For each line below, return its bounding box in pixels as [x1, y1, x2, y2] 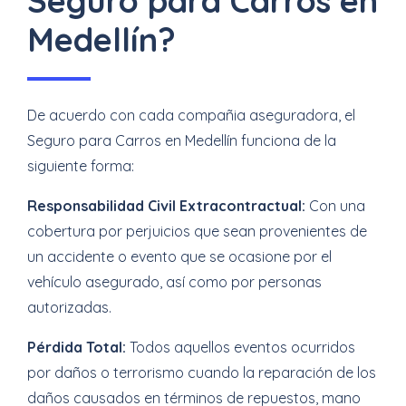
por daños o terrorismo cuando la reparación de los [27, 363, 376, 382]
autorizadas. [27, 298, 111, 316]
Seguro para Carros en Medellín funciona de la [27, 131, 336, 150]
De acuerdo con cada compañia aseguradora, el [27, 106, 355, 124]
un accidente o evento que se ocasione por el [27, 247, 332, 266]
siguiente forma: [27, 157, 134, 175]
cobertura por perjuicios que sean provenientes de [27, 222, 367, 240]
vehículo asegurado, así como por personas [27, 273, 322, 291]
